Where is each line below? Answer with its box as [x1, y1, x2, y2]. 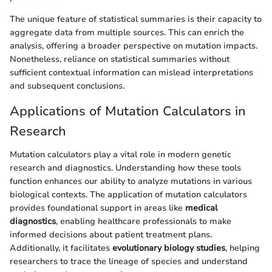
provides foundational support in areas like [10, 202, 185, 214]
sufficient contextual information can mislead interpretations [10, 67, 253, 79]
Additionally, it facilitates [10, 242, 112, 254]
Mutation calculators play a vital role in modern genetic [10, 148, 231, 160]
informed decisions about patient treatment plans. [10, 228, 212, 240]
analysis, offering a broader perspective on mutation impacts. [10, 40, 257, 52]
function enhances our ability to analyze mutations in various [10, 175, 252, 187]
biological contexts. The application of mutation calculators [10, 188, 247, 200]
